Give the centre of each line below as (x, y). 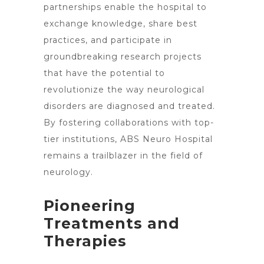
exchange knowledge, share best (121, 24)
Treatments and (112, 223)
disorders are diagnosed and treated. (129, 106)
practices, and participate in (108, 40)
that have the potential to (104, 73)
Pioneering (90, 206)
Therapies (85, 241)
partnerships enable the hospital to (125, 7)
